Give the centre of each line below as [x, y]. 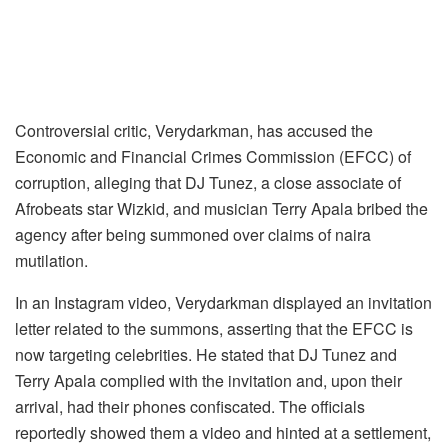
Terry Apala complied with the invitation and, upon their [208, 380]
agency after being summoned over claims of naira [193, 234]
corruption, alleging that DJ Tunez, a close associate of [208, 182]
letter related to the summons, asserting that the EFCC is [214, 328]
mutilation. [51, 260]
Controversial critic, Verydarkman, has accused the [194, 130]
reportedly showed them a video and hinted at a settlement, [223, 432]
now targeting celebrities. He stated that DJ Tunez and [206, 354]
